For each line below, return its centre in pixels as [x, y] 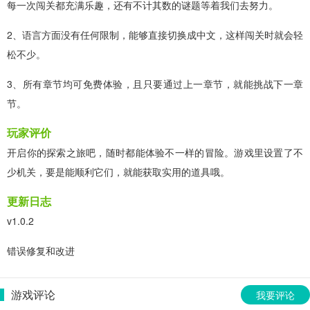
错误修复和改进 [41, 250]
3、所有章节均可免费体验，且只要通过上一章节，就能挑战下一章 [155, 83]
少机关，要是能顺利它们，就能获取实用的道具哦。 [118, 171]
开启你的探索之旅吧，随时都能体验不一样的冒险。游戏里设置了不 [155, 152]
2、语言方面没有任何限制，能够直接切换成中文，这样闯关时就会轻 [155, 34]
